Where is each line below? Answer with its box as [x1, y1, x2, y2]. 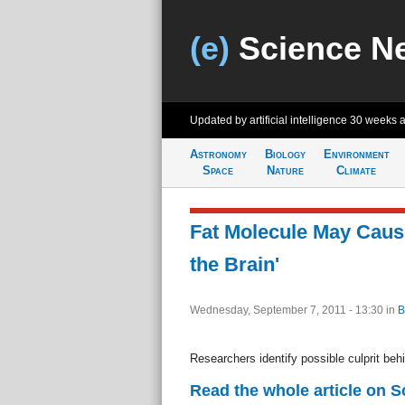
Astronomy [189, 147, 247, 161]
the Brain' [189, 253, 279, 276]
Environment [323, 147, 390, 161]
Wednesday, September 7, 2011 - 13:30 [189, 304, 386, 316]
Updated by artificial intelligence [189, 114, 350, 127]
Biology [264, 147, 306, 161]
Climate [336, 164, 376, 177]
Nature [266, 164, 304, 177]
